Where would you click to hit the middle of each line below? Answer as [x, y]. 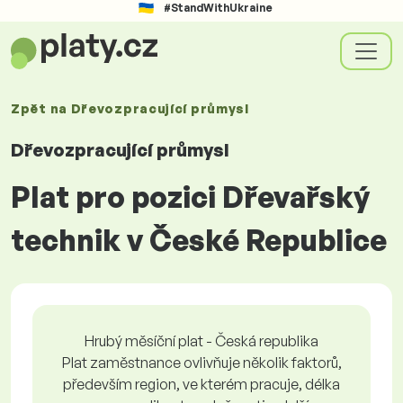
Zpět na [41, 108]
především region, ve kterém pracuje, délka [201, 384]
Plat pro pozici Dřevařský [190, 197]
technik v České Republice [199, 240]
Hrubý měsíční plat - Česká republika [201, 341]
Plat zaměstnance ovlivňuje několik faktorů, [201, 363]
